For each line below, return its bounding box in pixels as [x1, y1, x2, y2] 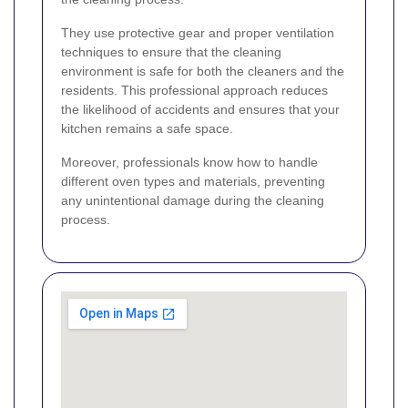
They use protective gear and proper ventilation [61, 25, 334, 41]
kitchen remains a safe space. [61, 121, 233, 137]
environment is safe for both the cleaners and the [61, 64, 344, 79]
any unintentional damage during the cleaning [61, 193, 324, 209]
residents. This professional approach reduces [61, 83, 328, 98]
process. [61, 212, 110, 228]
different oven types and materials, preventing [61, 174, 325, 189]
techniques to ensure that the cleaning [61, 45, 281, 60]
